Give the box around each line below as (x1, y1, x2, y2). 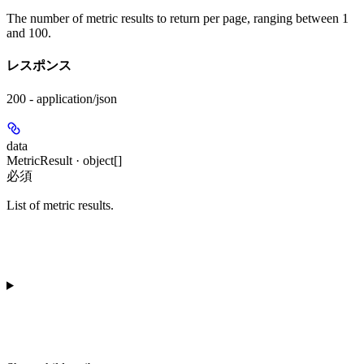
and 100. (6, 25, 51, 40)
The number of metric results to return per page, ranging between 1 (6, 11, 349, 25)
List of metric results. (6, 198, 114, 213)
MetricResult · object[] (6, 154, 122, 168)
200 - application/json (6, 92, 117, 106)
